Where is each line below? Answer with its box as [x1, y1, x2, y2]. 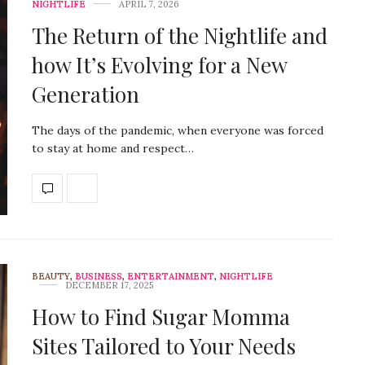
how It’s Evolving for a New [32, 50, 287, 79]
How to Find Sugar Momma [32, 302, 290, 332]
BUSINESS [75, 270, 122, 283]
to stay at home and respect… [32, 140, 194, 156]
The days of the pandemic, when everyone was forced [32, 122, 323, 138]
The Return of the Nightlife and [32, 20, 328, 50]
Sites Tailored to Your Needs [32, 332, 296, 361]
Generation [32, 79, 139, 108]
